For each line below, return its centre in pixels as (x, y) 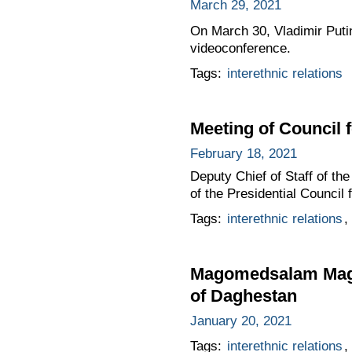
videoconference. (240, 49)
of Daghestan (243, 295)
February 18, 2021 (243, 154)
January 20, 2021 (240, 321)
